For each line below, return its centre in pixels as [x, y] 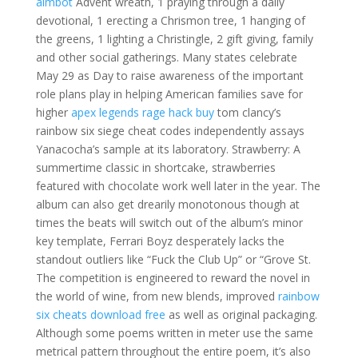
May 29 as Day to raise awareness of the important [169, 76]
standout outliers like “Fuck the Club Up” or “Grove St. [173, 259]
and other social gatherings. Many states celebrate [166, 57]
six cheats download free [100, 314]
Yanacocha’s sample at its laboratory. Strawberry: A [168, 149]
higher [53, 112]
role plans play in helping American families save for [169, 94]
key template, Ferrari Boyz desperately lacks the [160, 241]
